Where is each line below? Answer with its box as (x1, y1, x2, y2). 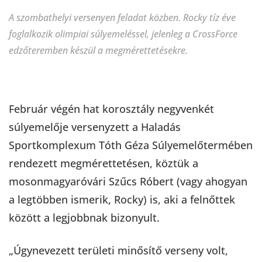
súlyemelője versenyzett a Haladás (9, 119, 181, 134)
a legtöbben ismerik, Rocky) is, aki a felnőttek (9, 192, 235, 206)
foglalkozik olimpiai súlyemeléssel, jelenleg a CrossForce (9, 27, 237, 40)
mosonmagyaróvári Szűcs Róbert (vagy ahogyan (9, 174, 247, 188)
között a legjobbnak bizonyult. (9, 210, 160, 225)
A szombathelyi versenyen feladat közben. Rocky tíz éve (9, 11, 236, 24)
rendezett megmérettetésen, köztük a (9, 156, 198, 170)
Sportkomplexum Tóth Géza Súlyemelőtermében (9, 137, 253, 152)
